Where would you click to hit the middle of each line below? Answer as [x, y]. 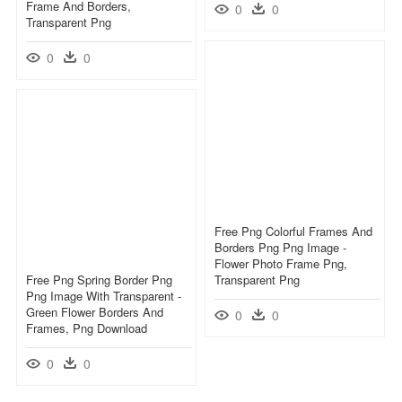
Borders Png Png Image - [280, 247]
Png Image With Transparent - [104, 295]
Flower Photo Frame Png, [281, 263]
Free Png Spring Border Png [99, 279]
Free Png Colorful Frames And [293, 231]
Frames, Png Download [87, 328]
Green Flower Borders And [95, 311]
